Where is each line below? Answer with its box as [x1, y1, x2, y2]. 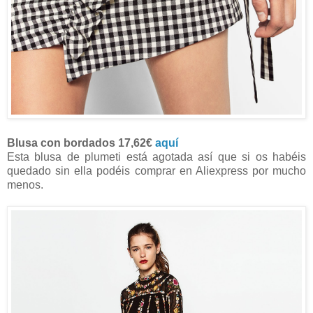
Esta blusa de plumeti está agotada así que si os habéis [7, 151, 306, 163]
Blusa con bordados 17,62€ [7, 137, 155, 150]
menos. [7, 179, 43, 191]
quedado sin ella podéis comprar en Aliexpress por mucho [7, 165, 306, 177]
